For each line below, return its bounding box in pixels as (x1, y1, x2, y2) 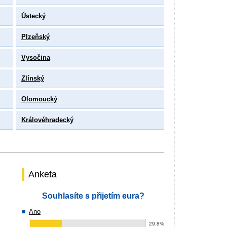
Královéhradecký (21, 116, 73, 124)
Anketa (28, 169, 57, 179)
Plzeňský (21, 33, 50, 41)
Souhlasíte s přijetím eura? (42, 192, 144, 200)
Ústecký (21, 12, 46, 20)
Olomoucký (21, 95, 57, 103)
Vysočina (21, 54, 50, 61)
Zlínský (21, 74, 44, 82)
